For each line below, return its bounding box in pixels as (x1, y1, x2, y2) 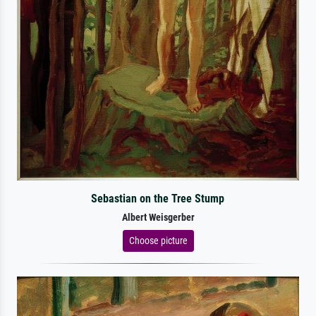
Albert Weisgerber (121, 211, 195, 224)
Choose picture (128, 234, 188, 246)
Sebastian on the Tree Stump (91, 191, 225, 205)
